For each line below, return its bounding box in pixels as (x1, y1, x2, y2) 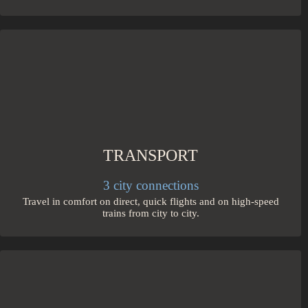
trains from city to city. (102, 207, 199, 219)
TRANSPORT (103, 146, 198, 164)
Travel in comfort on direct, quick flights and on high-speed (22, 195, 279, 207)
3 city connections (102, 177, 199, 192)
